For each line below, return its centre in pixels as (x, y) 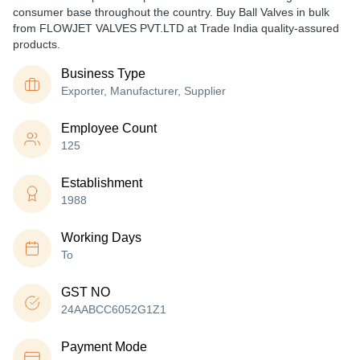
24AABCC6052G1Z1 (114, 309)
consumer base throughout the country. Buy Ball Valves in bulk (171, 12)
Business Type (103, 74)
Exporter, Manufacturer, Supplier (143, 91)
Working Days (101, 237)
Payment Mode (104, 347)
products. (37, 44)
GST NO (86, 292)
